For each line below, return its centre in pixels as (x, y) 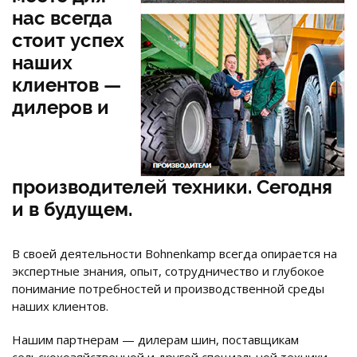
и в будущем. (75, 209)
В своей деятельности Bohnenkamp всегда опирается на (175, 253)
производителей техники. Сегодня (172, 186)
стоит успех (68, 40)
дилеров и (61, 107)
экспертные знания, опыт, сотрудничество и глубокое (168, 271)
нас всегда (62, 18)
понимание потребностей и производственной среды (168, 288)
